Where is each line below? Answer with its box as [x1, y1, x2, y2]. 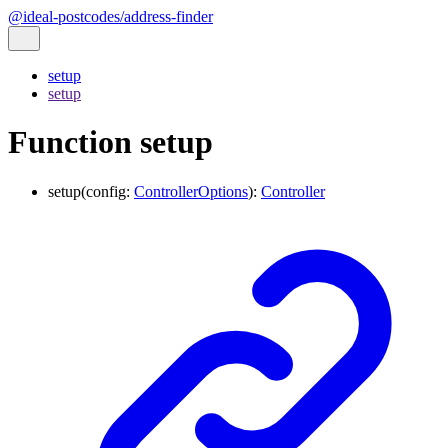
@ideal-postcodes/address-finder [8, 8, 213, 25]
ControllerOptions [134, 182, 248, 200]
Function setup [8, 124, 213, 161]
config [86, 182, 126, 200]
